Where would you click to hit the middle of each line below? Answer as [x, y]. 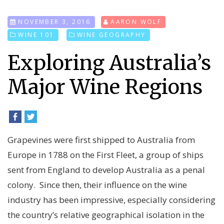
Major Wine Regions [105, 87]
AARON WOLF [136, 22]
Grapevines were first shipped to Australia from [101, 140]
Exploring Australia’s [109, 63]
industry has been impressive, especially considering [111, 200]
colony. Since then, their [55, 185]
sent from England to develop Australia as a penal [106, 170]
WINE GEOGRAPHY [111, 35]
